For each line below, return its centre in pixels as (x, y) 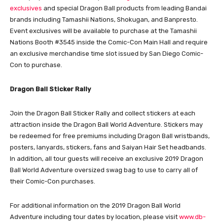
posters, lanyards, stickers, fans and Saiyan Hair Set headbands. (108, 147)
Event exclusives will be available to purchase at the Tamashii (103, 31)
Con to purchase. (36, 65)
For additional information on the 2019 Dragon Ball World (95, 205)
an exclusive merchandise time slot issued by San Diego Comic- (107, 53)
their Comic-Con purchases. (53, 181)
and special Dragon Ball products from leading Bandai (124, 8)
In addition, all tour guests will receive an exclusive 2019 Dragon (107, 158)
